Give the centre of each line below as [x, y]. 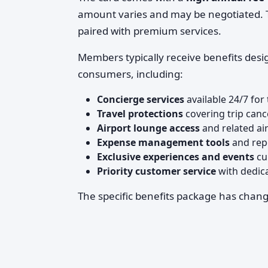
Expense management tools [163, 142]
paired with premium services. [150, 31]
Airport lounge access [148, 128]
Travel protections [140, 114]
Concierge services [141, 99]
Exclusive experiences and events [176, 157]
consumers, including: [130, 74]
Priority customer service [156, 171]
